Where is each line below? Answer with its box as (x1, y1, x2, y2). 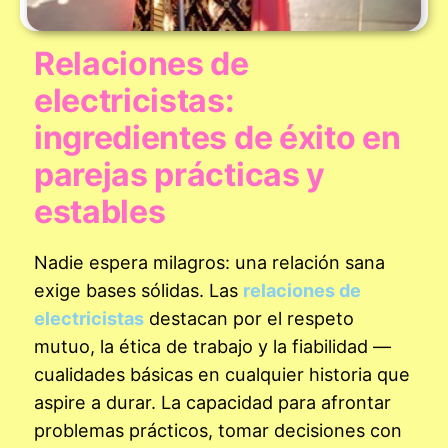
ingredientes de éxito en (34, 117, 401, 157)
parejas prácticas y (34, 154, 325, 194)
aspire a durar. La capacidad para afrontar (34, 390, 391, 413)
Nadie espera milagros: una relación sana (34, 250, 385, 273)
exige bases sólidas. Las (34, 278, 243, 301)
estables (34, 191, 166, 231)
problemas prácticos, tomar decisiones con (34, 418, 402, 441)
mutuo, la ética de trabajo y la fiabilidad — (34, 334, 391, 357)
